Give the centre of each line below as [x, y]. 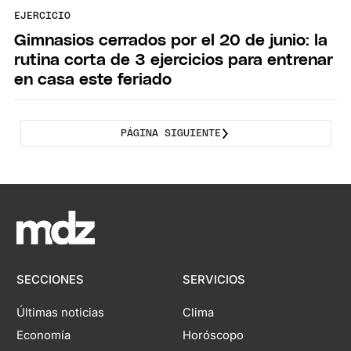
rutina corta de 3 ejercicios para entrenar [174, 60]
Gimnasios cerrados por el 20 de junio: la [171, 40]
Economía [44, 336]
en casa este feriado [93, 79]
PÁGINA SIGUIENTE [170, 134]
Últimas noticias [61, 313]
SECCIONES [51, 280]
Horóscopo [213, 336]
